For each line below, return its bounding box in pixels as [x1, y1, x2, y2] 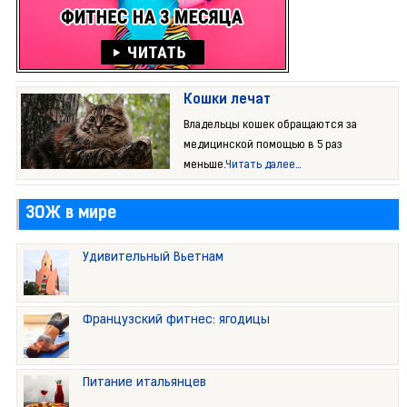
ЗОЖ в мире [25, 205, 116, 223]
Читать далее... [225, 160, 302, 172]
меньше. [184, 160, 226, 172]
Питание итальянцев [82, 376, 206, 391]
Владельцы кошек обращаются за [184, 120, 358, 132]
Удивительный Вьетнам [82, 251, 223, 265]
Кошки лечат [184, 94, 272, 108]
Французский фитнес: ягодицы [82, 313, 270, 328]
